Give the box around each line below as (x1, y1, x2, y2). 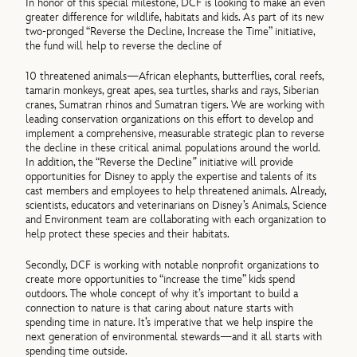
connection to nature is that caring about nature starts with (25, 300, 294, 315)
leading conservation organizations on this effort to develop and (25, 112, 314, 127)
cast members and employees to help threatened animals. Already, (25, 184, 327, 198)
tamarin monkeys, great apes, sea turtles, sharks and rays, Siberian (25, 84, 320, 98)
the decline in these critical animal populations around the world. (25, 141, 320, 155)
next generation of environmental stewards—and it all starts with (25, 329, 323, 343)
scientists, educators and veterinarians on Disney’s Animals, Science (25, 198, 328, 213)
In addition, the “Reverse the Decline (25, 155, 193, 170)
